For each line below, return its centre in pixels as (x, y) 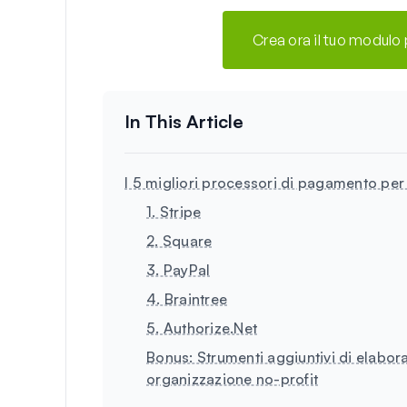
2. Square (179, 240)
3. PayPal (179, 269)
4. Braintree (187, 298)
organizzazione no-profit (232, 378)
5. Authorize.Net (202, 328)
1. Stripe (174, 211)
